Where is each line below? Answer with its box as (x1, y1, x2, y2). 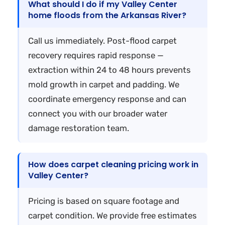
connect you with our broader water (28, 108, 167, 119)
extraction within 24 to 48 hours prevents (28, 64, 191, 75)
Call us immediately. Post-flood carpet (28, 35, 177, 46)
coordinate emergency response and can (28, 93, 186, 104)
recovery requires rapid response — (28, 50, 164, 60)
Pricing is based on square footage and (28, 195, 179, 206)
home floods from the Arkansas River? (28, 9, 186, 21)
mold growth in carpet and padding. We (28, 79, 179, 89)
